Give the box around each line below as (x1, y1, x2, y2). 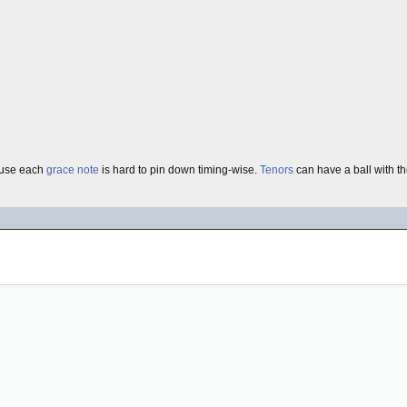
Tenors (260, 164, 293, 176)
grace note (46, 164, 99, 176)
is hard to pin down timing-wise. (99, 164, 260, 176)
